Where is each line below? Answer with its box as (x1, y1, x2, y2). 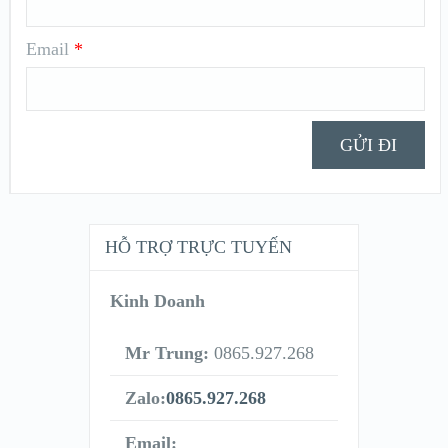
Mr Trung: (124, 343, 209, 364)
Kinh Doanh (109, 291, 205, 312)
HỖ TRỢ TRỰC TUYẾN (104, 237, 292, 258)
